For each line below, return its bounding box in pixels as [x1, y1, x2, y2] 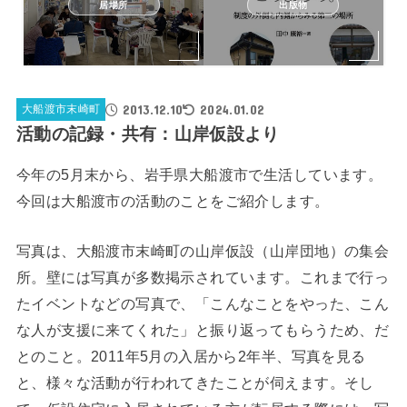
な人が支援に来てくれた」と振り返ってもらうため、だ [15, 322, 390, 339]
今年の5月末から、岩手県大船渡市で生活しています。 [15, 166, 383, 184]
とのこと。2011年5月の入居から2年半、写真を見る [15, 348, 366, 365]
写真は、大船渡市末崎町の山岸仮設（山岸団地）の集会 [15, 243, 390, 260]
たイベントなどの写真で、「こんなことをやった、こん [15, 295, 390, 313]
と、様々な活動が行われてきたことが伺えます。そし [15, 374, 374, 392]
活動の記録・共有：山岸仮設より [15, 124, 280, 144]
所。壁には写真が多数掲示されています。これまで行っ [15, 269, 390, 286]
